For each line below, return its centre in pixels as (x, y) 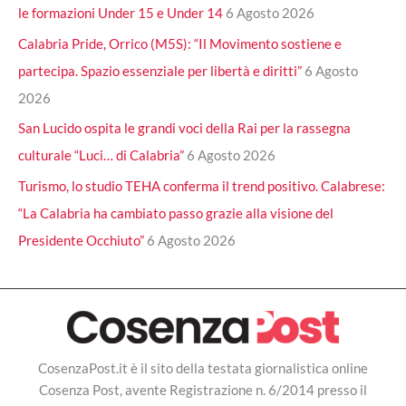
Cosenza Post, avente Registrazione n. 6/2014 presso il (203, 389)
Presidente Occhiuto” (81, 241)
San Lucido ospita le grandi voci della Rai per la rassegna (184, 128)
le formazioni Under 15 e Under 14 (121, 12)
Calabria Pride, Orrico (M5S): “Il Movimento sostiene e (180, 43)
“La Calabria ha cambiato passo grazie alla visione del (176, 213)
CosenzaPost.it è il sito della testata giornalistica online (203, 367)
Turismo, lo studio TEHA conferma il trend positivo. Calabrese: (202, 186)
